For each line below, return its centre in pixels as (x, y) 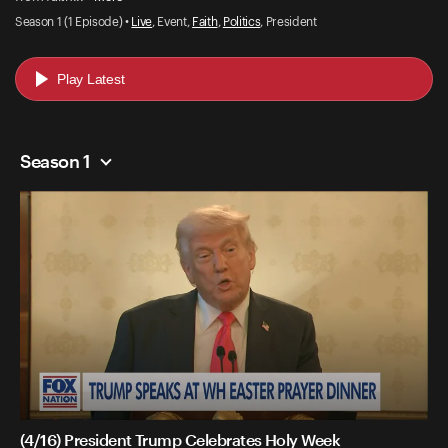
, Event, (172, 21)
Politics (241, 21)
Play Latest (91, 78)
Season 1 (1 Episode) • (73, 21)
